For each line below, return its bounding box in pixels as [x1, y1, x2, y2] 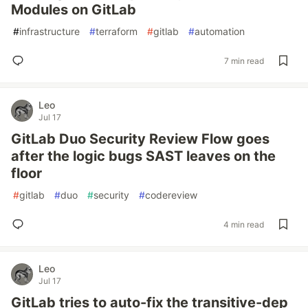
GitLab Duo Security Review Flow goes [11, 131, 269, 147]
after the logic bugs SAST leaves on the [11, 148, 276, 164]
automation [195, 25, 245, 37]
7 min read [224, 55, 264, 66]
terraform [96, 25, 137, 37]
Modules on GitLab [11, 1, 136, 18]
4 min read [223, 219, 264, 230]
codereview [145, 189, 197, 201]
